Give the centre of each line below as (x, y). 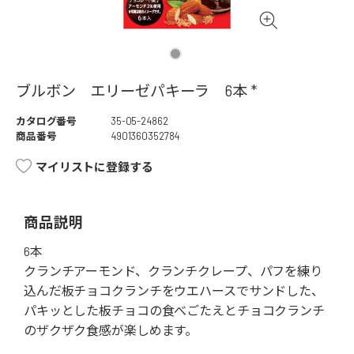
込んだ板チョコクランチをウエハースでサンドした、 (174, 291)
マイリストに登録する (94, 167)
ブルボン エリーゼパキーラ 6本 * (136, 91)
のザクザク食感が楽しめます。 (111, 330)
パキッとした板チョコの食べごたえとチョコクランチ (174, 311)
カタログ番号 (47, 121)
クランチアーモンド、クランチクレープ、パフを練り (173, 271)
